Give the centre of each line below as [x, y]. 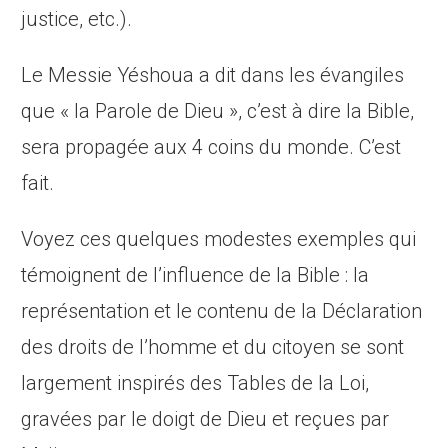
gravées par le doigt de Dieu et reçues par [205, 419]
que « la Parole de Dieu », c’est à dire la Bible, [218, 111]
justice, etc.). [77, 19]
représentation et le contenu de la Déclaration [222, 311]
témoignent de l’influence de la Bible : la [195, 275]
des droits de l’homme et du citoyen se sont [213, 347]
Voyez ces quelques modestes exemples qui [219, 239]
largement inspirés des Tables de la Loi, [195, 383]
